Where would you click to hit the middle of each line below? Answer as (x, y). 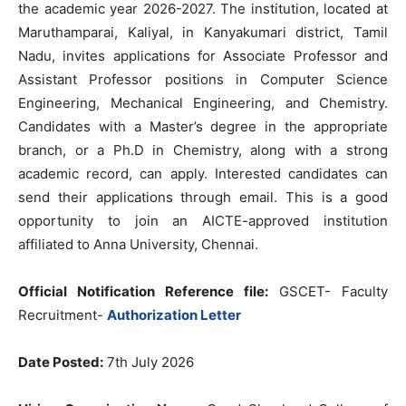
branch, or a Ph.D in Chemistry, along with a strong (203, 150)
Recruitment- (63, 315)
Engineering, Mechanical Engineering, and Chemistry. (203, 103)
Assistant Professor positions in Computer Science (203, 79)
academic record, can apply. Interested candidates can (203, 174)
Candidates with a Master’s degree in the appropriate (203, 126)
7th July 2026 (149, 362)
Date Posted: (61, 362)
